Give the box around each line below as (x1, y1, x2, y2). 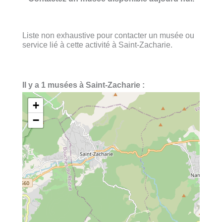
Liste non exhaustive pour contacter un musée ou (22, 30, 194, 40)
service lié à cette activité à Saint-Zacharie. (22, 40, 172, 49)
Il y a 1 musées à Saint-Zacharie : (22, 80, 145, 90)
